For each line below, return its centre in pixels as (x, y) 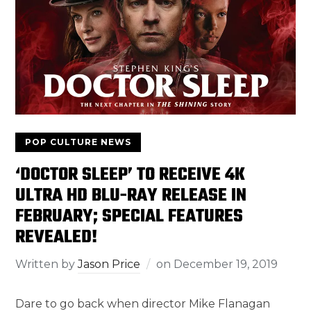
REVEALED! (57, 238)
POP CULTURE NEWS (78, 142)
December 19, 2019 (226, 264)
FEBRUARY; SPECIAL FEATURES (129, 217)
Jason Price (109, 264)
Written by (47, 264)
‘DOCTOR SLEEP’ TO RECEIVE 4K (131, 175)
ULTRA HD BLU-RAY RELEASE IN (131, 196)
